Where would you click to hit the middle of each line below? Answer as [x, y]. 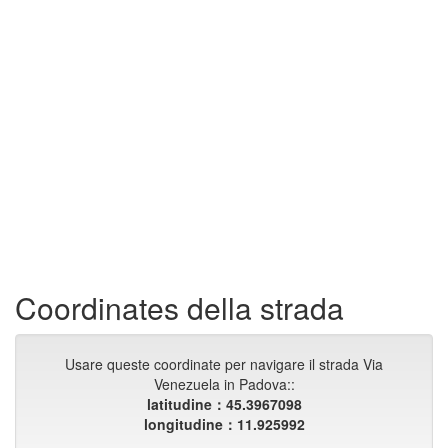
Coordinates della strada [179, 307]
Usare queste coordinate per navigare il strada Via [224, 364]
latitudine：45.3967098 [224, 404]
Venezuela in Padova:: [224, 384]
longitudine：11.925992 [224, 424]
